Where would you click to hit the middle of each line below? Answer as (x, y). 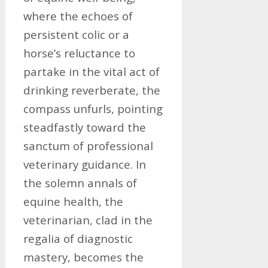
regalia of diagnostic (78, 238)
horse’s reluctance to (79, 53)
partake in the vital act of (91, 71)
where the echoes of (78, 16)
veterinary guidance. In (84, 164)
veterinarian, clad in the (88, 220)
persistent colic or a (76, 34)
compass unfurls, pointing (93, 109)
